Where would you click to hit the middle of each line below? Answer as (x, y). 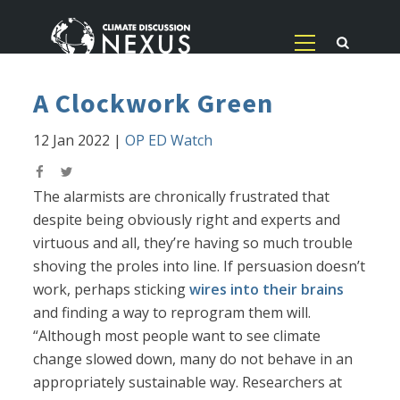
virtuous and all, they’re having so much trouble (193, 243)
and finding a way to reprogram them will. (172, 313)
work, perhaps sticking (112, 290)
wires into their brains (267, 290)
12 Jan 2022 (72, 141)
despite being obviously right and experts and (187, 220)
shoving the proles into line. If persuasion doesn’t (200, 267)
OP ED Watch (169, 141)
